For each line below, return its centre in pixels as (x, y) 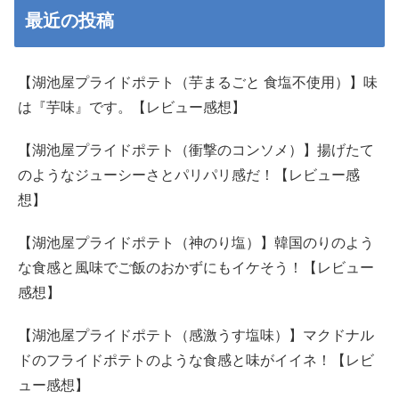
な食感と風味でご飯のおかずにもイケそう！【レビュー (196, 268)
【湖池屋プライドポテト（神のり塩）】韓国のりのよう (196, 243)
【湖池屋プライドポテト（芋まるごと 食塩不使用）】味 (198, 83)
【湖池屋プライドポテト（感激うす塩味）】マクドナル (196, 336)
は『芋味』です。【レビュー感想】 (132, 108)
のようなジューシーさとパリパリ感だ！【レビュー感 (189, 175)
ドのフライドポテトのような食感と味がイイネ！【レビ (196, 361)
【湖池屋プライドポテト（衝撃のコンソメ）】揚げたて (196, 151)
